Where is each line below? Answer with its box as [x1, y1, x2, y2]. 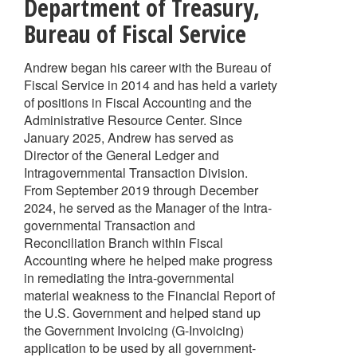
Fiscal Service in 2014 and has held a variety [24, 76, 277, 94]
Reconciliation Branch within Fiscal [24, 233, 223, 252]
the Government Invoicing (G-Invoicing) [24, 321, 244, 339]
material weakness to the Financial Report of [24, 286, 275, 304]
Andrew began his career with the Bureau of [24, 58, 271, 76]
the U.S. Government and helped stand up [24, 304, 261, 322]
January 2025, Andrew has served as [24, 128, 233, 147]
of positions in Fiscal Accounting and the [24, 93, 252, 112]
